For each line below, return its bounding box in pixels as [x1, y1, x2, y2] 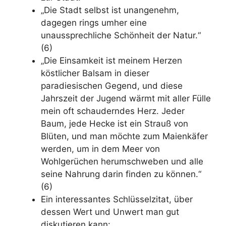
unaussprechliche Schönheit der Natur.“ [41, 30, 201, 40]
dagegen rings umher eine [41, 18, 147, 28]
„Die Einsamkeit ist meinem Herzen [41, 55, 182, 66]
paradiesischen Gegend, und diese [41, 81, 183, 91]
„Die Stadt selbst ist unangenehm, [41, 5, 179, 15]
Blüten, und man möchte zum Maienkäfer [41, 131, 208, 141]
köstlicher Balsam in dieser [41, 68, 149, 78]
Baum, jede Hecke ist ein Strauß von [41, 119, 188, 129]
